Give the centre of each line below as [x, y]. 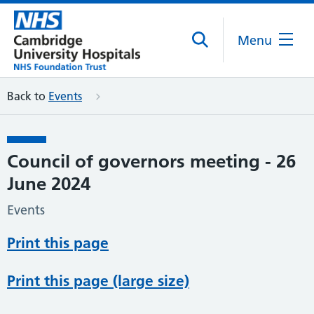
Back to [26, 96]
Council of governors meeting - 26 [151, 161]
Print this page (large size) [98, 281]
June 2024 [49, 183]
